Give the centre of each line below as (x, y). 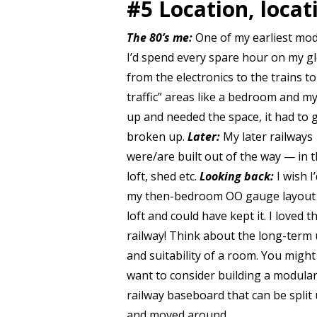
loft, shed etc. (163, 176)
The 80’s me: (159, 38)
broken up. (157, 137)
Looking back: (236, 176)
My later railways (267, 137)
